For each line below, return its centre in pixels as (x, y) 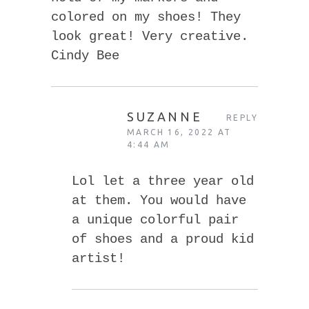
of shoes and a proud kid (163, 239)
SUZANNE (165, 116)
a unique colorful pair (155, 220)
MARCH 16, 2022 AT (179, 132)
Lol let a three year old (163, 181)
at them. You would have (159, 200)
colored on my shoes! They (146, 17)
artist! (98, 258)
